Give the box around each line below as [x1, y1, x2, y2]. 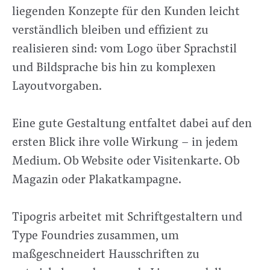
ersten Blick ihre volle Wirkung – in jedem [11, 133, 238, 149]
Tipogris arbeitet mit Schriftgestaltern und [11, 207, 242, 224]
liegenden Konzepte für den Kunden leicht [11, 1, 240, 18]
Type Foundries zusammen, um [11, 226, 179, 243]
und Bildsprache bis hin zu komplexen [11, 57, 216, 74]
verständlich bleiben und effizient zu [11, 20, 209, 37]
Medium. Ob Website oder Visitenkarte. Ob [11, 151, 240, 168]
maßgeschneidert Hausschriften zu [11, 245, 199, 262]
